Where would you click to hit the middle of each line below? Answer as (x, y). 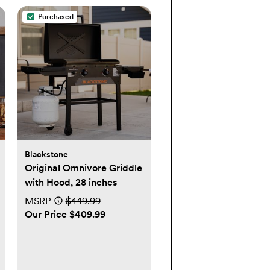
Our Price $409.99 (65, 214)
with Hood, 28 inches (71, 182)
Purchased (55, 17)
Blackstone (46, 154)
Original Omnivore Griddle (83, 168)
